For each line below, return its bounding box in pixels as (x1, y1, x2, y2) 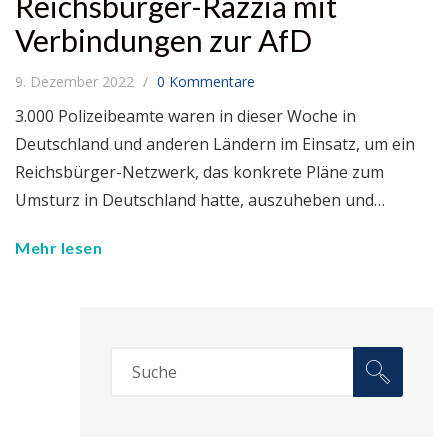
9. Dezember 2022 (15, 72, 138, 92)
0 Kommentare (157, 72, 255, 92)
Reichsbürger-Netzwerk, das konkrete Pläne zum (15, 161, 384, 184)
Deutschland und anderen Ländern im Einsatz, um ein (15, 133, 415, 156)
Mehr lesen (15, 238, 102, 258)
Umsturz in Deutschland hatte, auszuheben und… (15, 189, 385, 212)
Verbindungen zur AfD (15, 22, 312, 59)
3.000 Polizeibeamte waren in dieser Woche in (15, 105, 356, 128)
